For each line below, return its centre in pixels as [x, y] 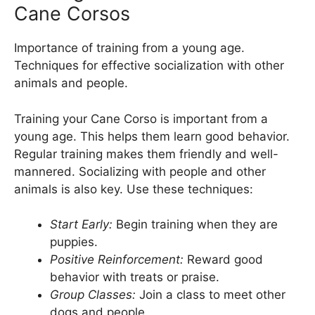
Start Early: [81, 225]
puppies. [74, 242]
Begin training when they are [195, 225]
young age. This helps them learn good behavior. [152, 136]
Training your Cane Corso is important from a [141, 118]
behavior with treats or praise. [135, 277]
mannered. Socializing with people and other [140, 171]
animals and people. [71, 83]
